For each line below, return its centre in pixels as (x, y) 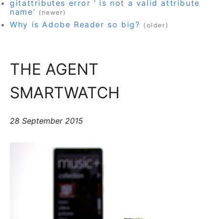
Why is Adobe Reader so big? (75, 24)
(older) (156, 25)
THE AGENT (55, 69)
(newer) (52, 12)
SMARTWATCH (65, 92)
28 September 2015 (47, 121)
